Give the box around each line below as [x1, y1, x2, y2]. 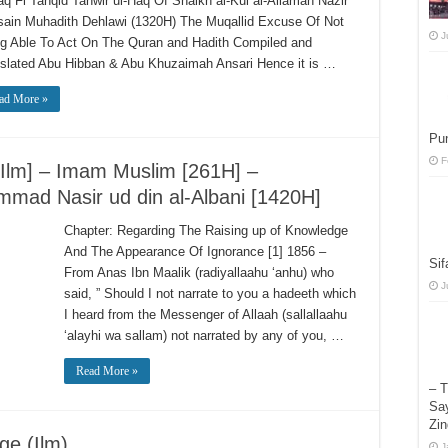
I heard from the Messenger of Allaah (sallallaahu [64, 307, 347, 322]
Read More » [76, 364, 138, 378]
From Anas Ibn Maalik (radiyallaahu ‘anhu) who [64, 265, 334, 280]
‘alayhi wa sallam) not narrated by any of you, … [64, 328, 344, 343]
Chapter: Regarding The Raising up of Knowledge [64, 223, 348, 238]
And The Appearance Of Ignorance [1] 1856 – [64, 244, 326, 259]
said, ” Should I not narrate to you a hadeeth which [64, 286, 356, 301]
